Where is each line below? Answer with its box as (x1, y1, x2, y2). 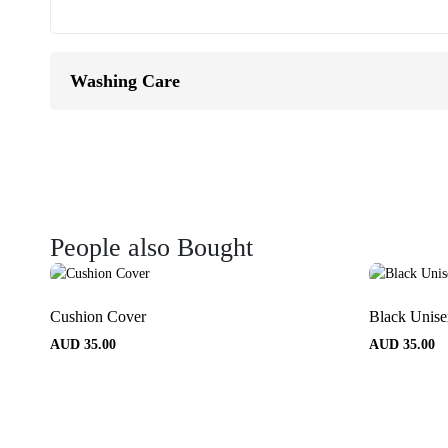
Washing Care (70, 71, 180, 91)
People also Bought (50, 233, 253, 262)
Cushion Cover (50, 307, 146, 325)
